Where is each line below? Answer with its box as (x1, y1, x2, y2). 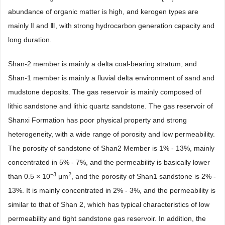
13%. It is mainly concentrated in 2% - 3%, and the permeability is (8, 186, 215, 194)
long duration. (8, 35, 52, 44)
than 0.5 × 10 (8, 172, 50, 180)
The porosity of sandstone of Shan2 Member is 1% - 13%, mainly (8, 144, 214, 152)
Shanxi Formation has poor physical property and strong (8, 116, 187, 124)
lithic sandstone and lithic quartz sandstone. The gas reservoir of (8, 101, 213, 110)
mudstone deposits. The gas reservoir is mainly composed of (8, 87, 201, 96)
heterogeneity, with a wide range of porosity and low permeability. (8, 130, 215, 138)
